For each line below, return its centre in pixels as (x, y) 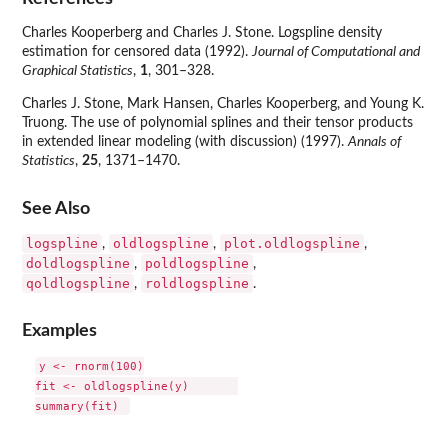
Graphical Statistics (77, 71)
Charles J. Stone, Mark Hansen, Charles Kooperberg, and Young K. (223, 104)
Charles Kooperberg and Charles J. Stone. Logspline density (202, 33)
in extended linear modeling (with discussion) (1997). (185, 142)
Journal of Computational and (336, 52)
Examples (59, 331)
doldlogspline (78, 263)
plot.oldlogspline (292, 243)
